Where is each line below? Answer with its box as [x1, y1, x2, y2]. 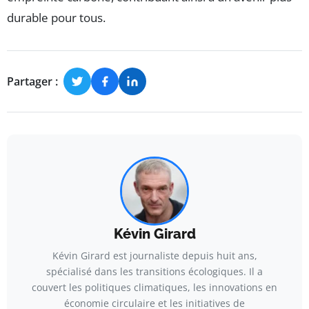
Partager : [7, 73, 58, 89]
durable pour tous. [7, 10, 106, 26]
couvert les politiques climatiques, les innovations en [32, 281, 277, 295]
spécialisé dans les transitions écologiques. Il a [46, 265, 263, 279]
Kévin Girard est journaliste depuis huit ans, [52, 249, 257, 263]
